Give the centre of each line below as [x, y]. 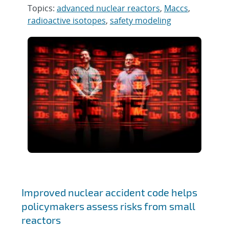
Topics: [42, 8]
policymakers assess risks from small [108, 206]
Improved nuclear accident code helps [109, 192]
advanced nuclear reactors [108, 8]
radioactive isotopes [66, 20]
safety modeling [140, 20]
